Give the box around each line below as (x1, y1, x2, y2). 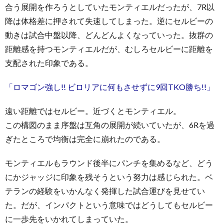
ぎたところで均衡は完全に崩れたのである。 (5, 133, 165, 143)
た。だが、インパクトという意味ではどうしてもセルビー (5, 199, 213, 209)
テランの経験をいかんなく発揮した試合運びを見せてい (5, 185, 205, 195)
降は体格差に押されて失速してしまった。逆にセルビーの (5, 15, 213, 25)
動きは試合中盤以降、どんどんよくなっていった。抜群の (5, 29, 213, 39)
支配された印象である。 (5, 57, 93, 67)
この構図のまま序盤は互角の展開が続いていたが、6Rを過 (5, 119, 214, 129)
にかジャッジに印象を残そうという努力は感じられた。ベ (5, 171, 213, 181)
